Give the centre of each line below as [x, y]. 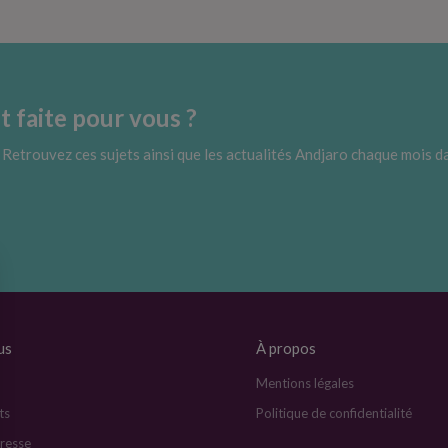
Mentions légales [305, 382]
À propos [286, 347]
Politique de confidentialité [334, 412]
